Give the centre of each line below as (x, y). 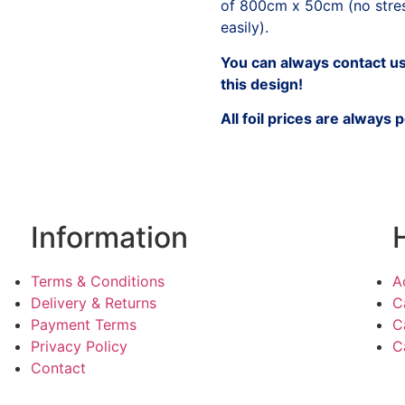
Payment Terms (83, 325)
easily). (245, 28)
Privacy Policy (79, 347)
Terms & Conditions (97, 282)
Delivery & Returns (93, 303)
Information (109, 238)
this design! (262, 84)
